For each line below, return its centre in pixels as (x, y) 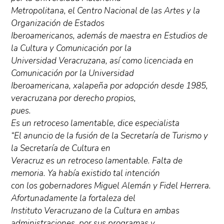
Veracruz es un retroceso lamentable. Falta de (97, 161)
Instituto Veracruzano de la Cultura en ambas (95, 211)
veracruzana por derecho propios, (74, 98)
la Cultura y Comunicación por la (71, 48)
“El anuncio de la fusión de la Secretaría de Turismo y (110, 136)
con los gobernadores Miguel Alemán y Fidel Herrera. (111, 186)
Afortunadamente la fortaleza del (73, 198)
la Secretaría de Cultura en (61, 148)
